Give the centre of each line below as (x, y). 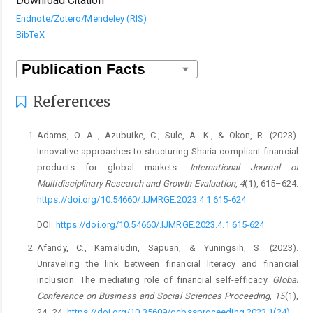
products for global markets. (114, 168)
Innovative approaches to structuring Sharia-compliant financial (168, 152)
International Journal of (244, 168)
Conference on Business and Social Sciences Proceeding (154, 296)
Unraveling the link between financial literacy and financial (168, 263)
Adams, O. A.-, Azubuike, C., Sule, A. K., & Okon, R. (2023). (168, 136)
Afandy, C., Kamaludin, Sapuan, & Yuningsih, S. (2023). (168, 247)
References (70, 102)
